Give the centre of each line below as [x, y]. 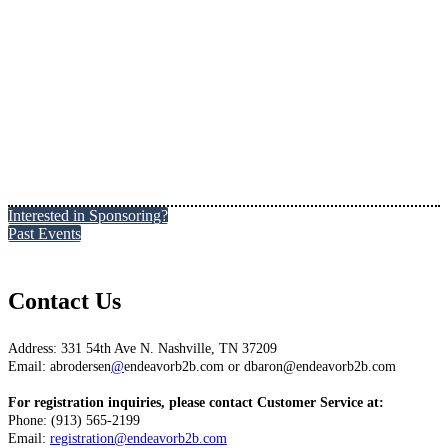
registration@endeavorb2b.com [138, 438]
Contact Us [64, 301]
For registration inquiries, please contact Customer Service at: [196, 402]
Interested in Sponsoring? [88, 215]
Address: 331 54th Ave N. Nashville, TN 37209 [142, 348]
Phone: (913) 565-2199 [74, 420]
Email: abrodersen [59, 366]
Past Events [44, 233]
